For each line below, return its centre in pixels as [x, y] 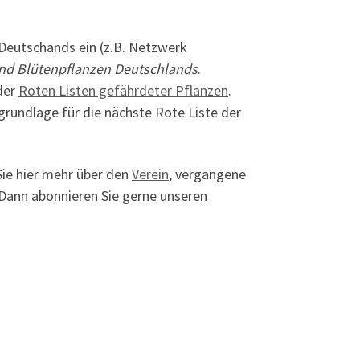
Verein [150, 174]
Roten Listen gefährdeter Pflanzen [123, 91]
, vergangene [207, 174]
